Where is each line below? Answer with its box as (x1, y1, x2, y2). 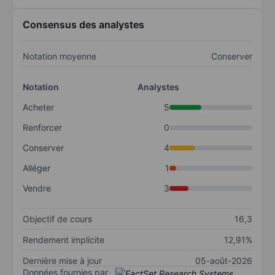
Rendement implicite (23, 234, 104, 246)
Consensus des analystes (23, 18, 144, 31)
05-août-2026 (195, 255, 252, 266)
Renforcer (23, 122, 62, 133)
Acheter (23, 102, 54, 113)
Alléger (23, 163, 50, 174)
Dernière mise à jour (23, 255, 102, 266)
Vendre (23, 183, 51, 194)
